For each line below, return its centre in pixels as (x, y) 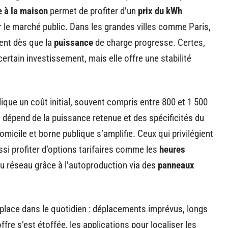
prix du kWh (160, 11)
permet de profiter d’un (93, 11)
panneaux (176, 165)
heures (172, 149)
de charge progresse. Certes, (149, 42)
